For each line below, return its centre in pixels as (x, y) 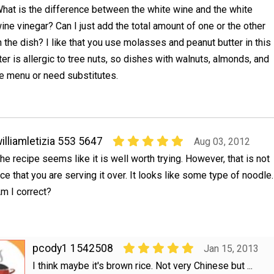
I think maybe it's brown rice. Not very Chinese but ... (142, 265)
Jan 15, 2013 (231, 248)
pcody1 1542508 (72, 248)
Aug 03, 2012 (222, 141)
